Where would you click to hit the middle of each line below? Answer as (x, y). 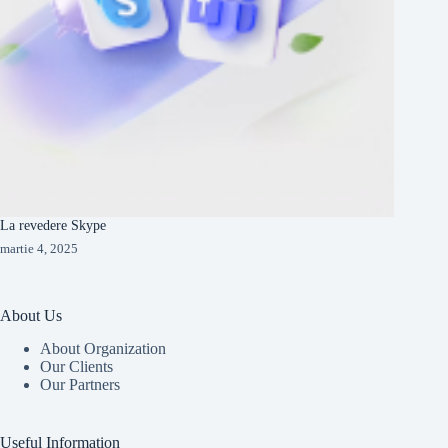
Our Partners (80, 384)
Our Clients (76, 366)
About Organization (103, 348)
